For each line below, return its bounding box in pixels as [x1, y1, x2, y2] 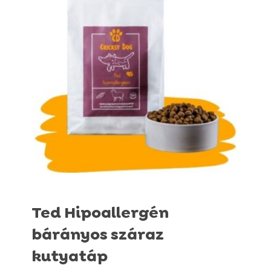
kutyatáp [31, 245, 108, 266]
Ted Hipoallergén [31, 201, 169, 223]
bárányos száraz [31, 223, 164, 244]
